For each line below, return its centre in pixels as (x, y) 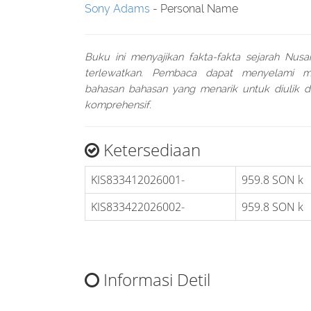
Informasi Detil (155, 279)
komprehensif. (118, 104)
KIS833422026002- (138, 207)
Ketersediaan (150, 150)
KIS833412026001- (138, 180)
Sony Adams (117, 9)
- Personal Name (194, 9)
